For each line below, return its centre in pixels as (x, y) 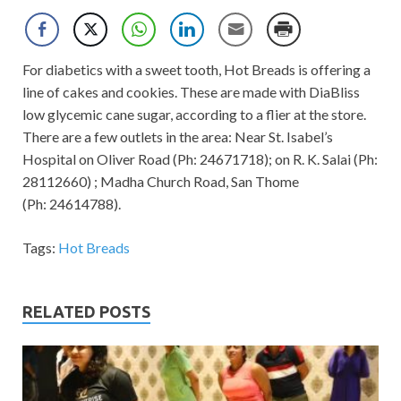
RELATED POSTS (86, 312)
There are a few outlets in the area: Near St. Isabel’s (178, 137)
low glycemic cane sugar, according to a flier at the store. (194, 115)
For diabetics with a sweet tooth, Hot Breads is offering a (196, 70)
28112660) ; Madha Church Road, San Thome (161, 182)
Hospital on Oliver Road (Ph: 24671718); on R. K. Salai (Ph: (200, 159)
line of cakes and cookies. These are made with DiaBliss (191, 92)
